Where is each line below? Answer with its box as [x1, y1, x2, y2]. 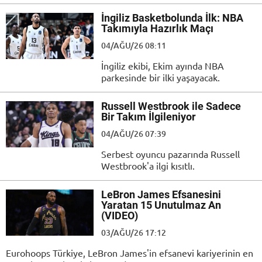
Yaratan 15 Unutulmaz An [101, 199, 221, 212]
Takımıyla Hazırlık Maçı [101, 22, 213, 35]
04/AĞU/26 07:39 [101, 128, 166, 140]
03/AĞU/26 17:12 [101, 227, 166, 239]
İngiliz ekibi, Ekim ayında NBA [101, 60, 224, 72]
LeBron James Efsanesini [101, 188, 221, 201]
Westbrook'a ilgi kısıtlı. [101, 160, 195, 172]
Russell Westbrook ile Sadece [101, 100, 241, 113]
